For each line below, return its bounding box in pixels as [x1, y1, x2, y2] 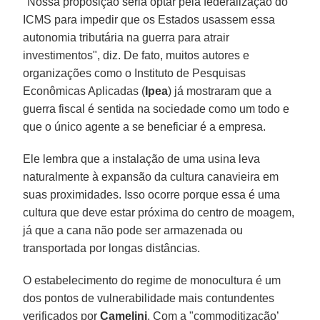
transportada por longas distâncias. [23, 242, 201, 255]
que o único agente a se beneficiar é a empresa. [23, 121, 266, 134]
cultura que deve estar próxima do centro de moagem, [23, 206, 295, 219]
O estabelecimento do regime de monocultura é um [23, 274, 281, 287]
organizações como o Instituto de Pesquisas [23, 67, 246, 80]
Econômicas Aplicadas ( [23, 85, 146, 98]
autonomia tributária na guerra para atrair [23, 31, 230, 44]
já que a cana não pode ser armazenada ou [23, 224, 244, 237]
